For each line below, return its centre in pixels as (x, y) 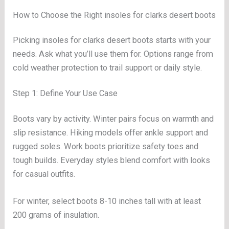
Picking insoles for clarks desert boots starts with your (112, 40)
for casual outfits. (44, 174)
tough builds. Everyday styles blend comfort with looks (112, 160)
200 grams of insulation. (56, 215)
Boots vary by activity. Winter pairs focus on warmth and (113, 119)
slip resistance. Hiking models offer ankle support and (111, 132)
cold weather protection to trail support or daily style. (108, 67)
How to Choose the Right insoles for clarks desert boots (114, 15)
